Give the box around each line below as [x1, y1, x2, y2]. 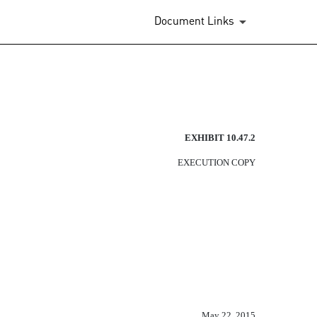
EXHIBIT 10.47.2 [185, 132, 255, 143]
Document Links [154, 16, 234, 28]
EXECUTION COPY [178, 157, 255, 168]
